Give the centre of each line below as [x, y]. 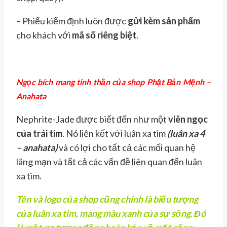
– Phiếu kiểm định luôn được [72, 21]
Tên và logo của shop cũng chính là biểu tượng [107, 199]
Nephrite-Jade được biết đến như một [92, 119]
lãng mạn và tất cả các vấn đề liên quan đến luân [109, 162]
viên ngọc [188, 119]
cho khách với [44, 35]
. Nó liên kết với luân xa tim [115, 134]
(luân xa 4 [186, 134]
